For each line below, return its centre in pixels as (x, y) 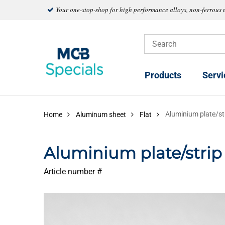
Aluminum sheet (101, 115)
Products (163, 75)
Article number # (73, 172)
